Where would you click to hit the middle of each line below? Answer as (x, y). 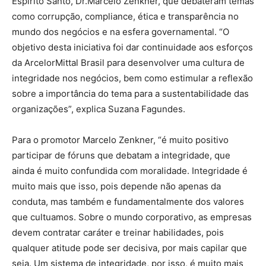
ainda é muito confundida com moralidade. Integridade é (130, 171)
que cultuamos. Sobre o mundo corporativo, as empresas (132, 217)
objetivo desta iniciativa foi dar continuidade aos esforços (132, 47)
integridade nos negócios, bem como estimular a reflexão (132, 78)
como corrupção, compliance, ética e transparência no (125, 17)
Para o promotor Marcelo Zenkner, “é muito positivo (120, 140)
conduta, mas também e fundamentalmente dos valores (128, 202)
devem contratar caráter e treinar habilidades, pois (118, 233)
